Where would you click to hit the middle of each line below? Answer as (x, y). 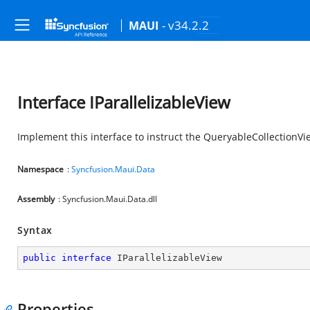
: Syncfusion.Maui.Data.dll (108, 199)
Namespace (40, 169)
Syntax (35, 230)
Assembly (36, 199)
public (39, 258)
